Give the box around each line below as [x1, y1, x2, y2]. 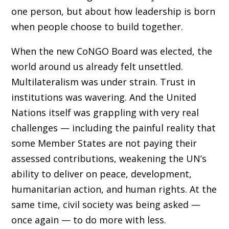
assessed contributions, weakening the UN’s [11, 152, 207, 165]
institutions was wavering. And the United [11, 90, 196, 103]
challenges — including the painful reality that [11, 121, 216, 134]
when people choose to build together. [11, 20, 183, 33]
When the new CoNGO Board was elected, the [11, 44, 212, 57]
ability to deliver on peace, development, [11, 167, 192, 180]
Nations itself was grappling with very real [11, 106, 199, 119]
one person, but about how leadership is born [11, 5, 215, 17]
